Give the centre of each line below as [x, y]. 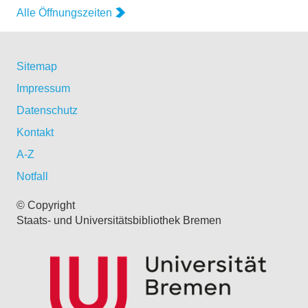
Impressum [43, 88]
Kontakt [35, 132]
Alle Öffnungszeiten [64, 12]
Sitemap [37, 66]
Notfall [32, 176]
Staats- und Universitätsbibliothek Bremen [119, 220]
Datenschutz [47, 110]
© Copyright [46, 205]
